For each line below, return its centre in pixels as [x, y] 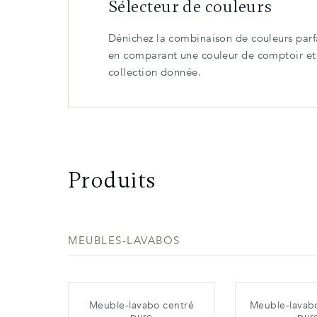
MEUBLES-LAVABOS [124, 240]
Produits [112, 180]
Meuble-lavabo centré [142, 305]
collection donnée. [155, 72]
